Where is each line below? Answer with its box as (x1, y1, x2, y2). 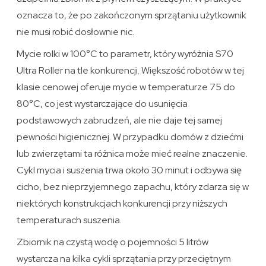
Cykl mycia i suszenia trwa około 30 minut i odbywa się (17, 164, 242, 177)
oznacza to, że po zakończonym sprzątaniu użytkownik (17, 9, 247, 22)
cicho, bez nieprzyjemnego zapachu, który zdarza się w (17, 180, 249, 194)
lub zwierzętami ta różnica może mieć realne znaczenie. (17, 147, 248, 160)
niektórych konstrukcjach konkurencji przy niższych (17, 197, 228, 210)
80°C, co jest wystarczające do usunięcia (17, 97, 188, 110)
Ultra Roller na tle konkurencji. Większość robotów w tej (17, 64, 245, 77)
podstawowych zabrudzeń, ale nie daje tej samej (17, 114, 223, 127)
